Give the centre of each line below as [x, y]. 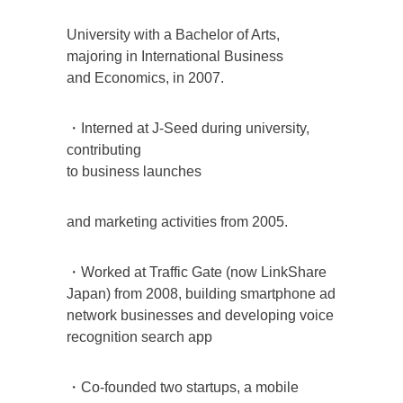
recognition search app [139, 336]
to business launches [134, 171]
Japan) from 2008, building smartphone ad [201, 293]
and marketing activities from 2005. [177, 221]
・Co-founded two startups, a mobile [183, 387]
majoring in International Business [175, 56]
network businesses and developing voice [200, 315]
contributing [104, 149]
